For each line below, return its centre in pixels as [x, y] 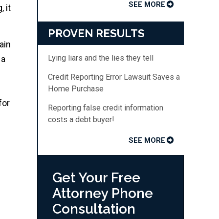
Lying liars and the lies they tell [101, 58]
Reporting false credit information [106, 108]
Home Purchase [76, 88]
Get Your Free [96, 177]
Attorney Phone [103, 193]
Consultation [94, 209]
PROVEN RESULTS [96, 33]
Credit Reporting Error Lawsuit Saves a [114, 77]
